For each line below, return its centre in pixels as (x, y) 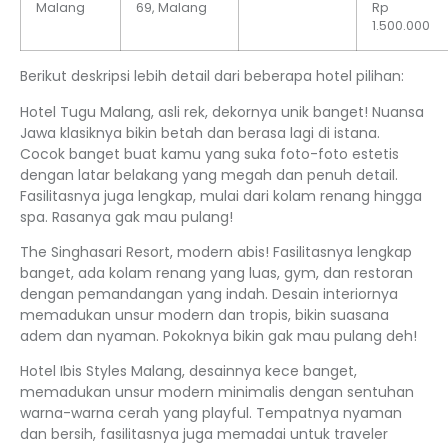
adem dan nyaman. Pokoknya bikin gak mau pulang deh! (218, 336)
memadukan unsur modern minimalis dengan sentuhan (217, 392)
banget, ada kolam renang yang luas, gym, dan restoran (216, 273)
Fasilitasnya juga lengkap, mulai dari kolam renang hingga (221, 195)
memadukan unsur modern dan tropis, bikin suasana (204, 315)
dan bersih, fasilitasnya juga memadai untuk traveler (204, 434)
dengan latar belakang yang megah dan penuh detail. (209, 174)
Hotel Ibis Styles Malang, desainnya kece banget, (188, 371)
